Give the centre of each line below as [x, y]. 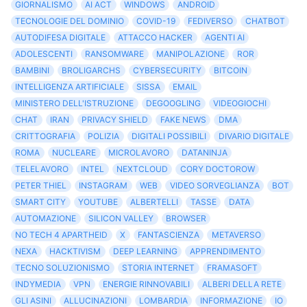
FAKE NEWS [183, 120]
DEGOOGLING [174, 103]
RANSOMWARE [115, 54]
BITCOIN [230, 71]
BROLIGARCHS [91, 71]
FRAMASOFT [232, 268]
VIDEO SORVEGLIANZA [214, 186]
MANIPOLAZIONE [190, 54]
